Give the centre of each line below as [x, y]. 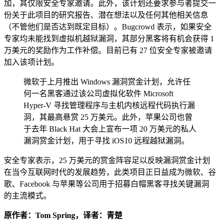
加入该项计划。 [31, 62]
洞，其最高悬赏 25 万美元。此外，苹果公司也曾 [108, 117]
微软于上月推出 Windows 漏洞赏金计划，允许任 [107, 82]
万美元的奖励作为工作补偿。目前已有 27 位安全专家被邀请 [108, 50]
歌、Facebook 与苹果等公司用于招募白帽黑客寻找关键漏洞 [107, 184]
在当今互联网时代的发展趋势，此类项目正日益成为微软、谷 [110, 172]
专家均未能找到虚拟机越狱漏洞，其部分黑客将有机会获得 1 [109, 38]
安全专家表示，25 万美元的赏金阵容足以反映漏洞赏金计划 [107, 160]
